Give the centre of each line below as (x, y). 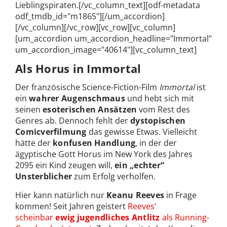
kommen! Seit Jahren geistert (71, 206)
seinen (29, 109)
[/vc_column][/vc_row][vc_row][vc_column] (95, 27)
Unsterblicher (44, 176)
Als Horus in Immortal (78, 68)
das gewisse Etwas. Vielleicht (142, 131)
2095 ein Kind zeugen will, (65, 165)
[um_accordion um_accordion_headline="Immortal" (113, 38)
